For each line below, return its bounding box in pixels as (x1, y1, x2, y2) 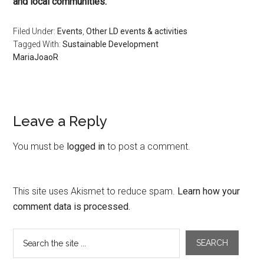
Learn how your (177, 186, 240, 197)
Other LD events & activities (86, 27, 188, 36)
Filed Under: (13, 27, 58, 36)
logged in (67, 141, 105, 152)
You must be (13, 141, 67, 152)
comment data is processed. (13, 201, 131, 212)
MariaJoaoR (13, 52, 59, 62)
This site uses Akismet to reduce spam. (13, 186, 178, 197)
